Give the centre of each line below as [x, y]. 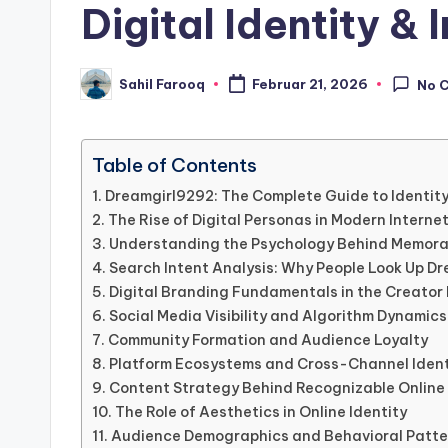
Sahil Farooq [162, 83]
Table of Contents [174, 165]
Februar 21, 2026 [309, 84]
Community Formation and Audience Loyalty [267, 340]
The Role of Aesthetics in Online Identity [260, 412]
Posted [105, 89]
